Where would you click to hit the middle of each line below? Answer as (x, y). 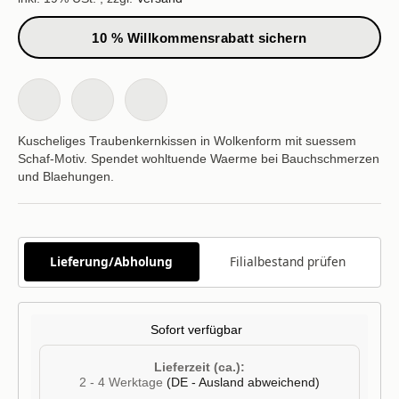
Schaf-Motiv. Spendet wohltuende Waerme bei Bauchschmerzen (199, 158)
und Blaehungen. (66, 176)
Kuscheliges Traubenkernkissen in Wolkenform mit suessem (187, 140)
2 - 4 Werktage (123, 383)
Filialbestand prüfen (287, 262)
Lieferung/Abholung (112, 262)
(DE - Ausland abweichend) (243, 383)
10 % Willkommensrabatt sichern (199, 37)
